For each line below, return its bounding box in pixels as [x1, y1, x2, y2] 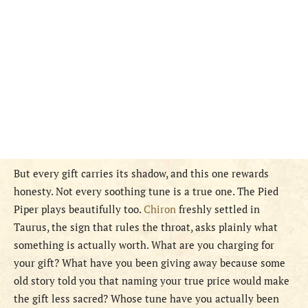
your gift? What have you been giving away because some [14, 256, 285, 270]
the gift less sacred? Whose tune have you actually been [14, 291, 279, 306]
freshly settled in [176, 202, 260, 217]
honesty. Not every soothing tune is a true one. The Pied [14, 184, 278, 199]
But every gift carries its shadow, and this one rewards [14, 166, 269, 181]
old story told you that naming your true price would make [14, 274, 289, 288]
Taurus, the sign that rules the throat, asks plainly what [14, 220, 278, 234]
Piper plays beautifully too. [14, 202, 144, 217]
